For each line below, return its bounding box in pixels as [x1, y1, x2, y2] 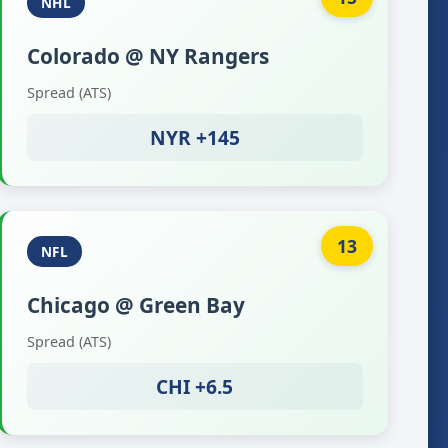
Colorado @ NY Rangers [26, 42, 269, 70]
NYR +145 [149, 124, 240, 151]
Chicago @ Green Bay [26, 291, 245, 319]
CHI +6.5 [156, 373, 234, 400]
